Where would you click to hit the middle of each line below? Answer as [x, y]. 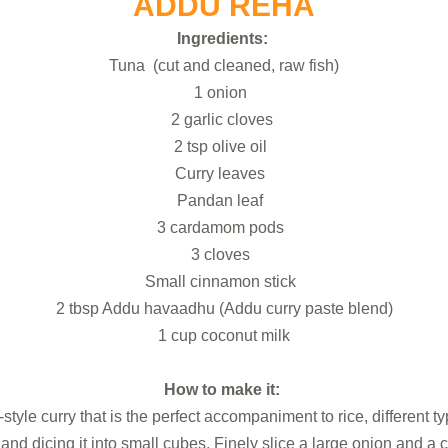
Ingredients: [224, 38]
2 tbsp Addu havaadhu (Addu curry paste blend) [224, 308]
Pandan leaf [224, 200]
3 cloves [224, 254]
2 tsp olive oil [224, 146]
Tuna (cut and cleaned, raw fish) [224, 65]
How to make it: [224, 389]
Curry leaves [224, 173]
